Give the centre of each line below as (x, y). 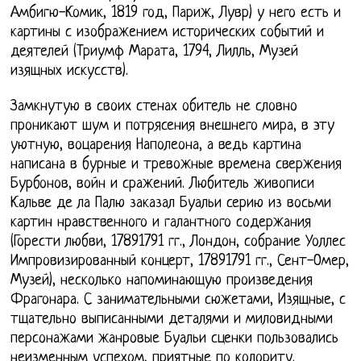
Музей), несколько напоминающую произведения (162, 280)
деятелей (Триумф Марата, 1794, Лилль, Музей (155, 52)
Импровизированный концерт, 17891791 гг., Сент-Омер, (180, 261)
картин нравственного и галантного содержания (161, 222)
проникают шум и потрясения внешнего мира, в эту (173, 126)
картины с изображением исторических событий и (168, 32)
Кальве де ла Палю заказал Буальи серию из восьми (171, 203)
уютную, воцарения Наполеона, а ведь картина (156, 145)
